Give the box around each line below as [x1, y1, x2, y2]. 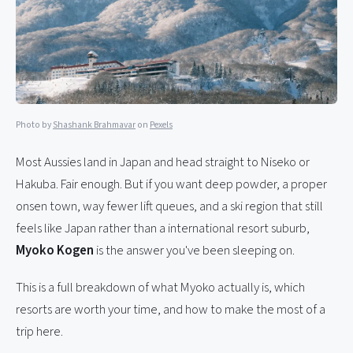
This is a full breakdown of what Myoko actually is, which [16, 278, 305, 298]
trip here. [16, 322, 63, 342]
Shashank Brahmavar [53, 117, 136, 132]
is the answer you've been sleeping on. [94, 240, 295, 260]
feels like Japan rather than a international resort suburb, [16, 218, 310, 238]
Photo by [16, 117, 53, 132]
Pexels [150, 117, 173, 132]
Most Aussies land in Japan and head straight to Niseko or [16, 152, 310, 172]
